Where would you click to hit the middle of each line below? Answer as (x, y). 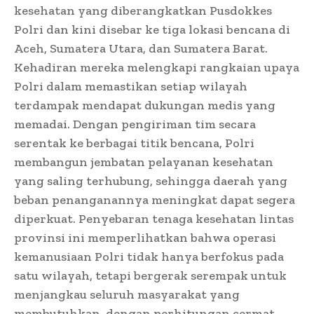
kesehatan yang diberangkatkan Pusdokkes (143, 11)
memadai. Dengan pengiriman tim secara (135, 124)
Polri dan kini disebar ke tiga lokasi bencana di (152, 30)
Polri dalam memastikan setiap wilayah (131, 87)
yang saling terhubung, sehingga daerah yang (151, 181)
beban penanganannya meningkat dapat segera (155, 200)
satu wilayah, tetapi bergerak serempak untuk (150, 276)
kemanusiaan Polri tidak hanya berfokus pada (149, 257)
